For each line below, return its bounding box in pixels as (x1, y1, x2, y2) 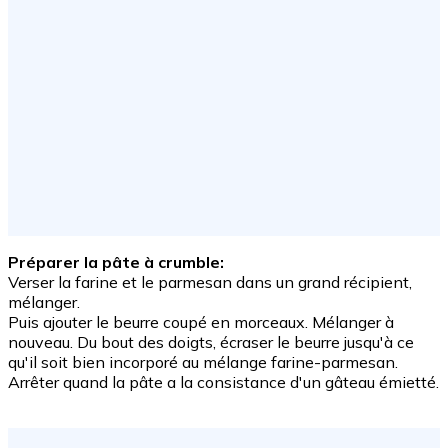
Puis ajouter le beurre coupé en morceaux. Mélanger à (8, 312, 394, 333)
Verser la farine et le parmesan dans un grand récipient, (8, 272, 412, 293)
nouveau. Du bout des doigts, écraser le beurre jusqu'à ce (8, 332, 414, 353)
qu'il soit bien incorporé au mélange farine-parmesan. (8, 352, 398, 373)
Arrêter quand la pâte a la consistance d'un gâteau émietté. (8, 372, 439, 393)
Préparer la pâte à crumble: (8, 252, 224, 273)
